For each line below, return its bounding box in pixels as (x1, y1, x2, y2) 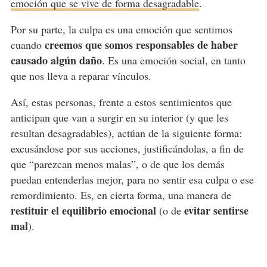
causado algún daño (10, 52, 102, 69)
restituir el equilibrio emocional (10, 203, 156, 219)
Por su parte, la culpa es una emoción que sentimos (10, 22, 232, 37)
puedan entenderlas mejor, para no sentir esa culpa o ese (10, 172, 254, 187)
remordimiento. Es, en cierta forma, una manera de (10, 188, 231, 203)
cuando (10, 38, 45, 52)
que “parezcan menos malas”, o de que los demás (10, 157, 225, 172)
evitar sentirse (184, 203, 249, 219)
